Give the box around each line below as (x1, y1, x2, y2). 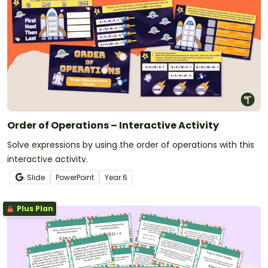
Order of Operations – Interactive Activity (7, 118, 219, 132)
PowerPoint (56, 172, 94, 182)
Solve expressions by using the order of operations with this (7, 138, 254, 151)
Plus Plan (15, 203, 53, 214)
